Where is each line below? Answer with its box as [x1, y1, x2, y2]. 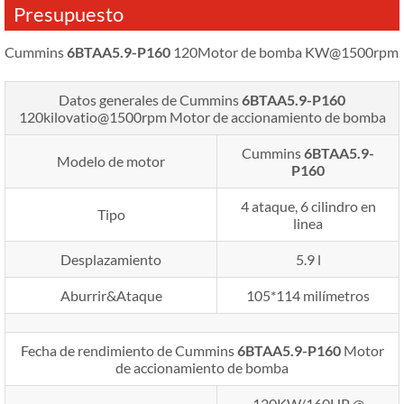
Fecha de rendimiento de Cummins [20, 341, 237, 359]
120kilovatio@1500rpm [18, 107, 167, 125]
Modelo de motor [57, 151, 165, 170]
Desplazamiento [60, 250, 161, 268]
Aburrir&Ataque [60, 286, 162, 304]
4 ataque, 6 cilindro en [240, 197, 376, 215]
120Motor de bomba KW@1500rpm [170, 42, 399, 60]
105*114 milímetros [246, 286, 370, 304]
